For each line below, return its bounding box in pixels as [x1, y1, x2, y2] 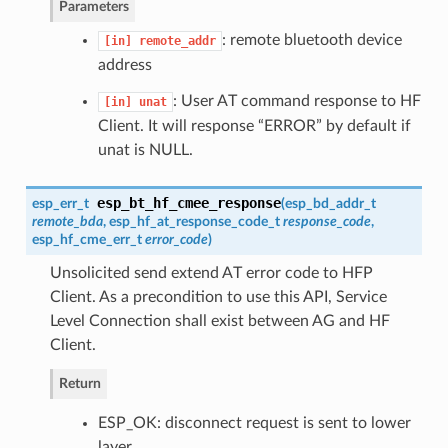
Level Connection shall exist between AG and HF [49, 312, 390, 329]
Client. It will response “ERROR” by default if [97, 117, 411, 134]
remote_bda [31, 213, 103, 229]
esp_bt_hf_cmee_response [96, 194, 281, 211]
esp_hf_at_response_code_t [108, 213, 280, 229]
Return [58, 375, 101, 391]
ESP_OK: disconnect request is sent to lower [97, 414, 411, 431]
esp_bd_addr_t [284, 195, 376, 211]
